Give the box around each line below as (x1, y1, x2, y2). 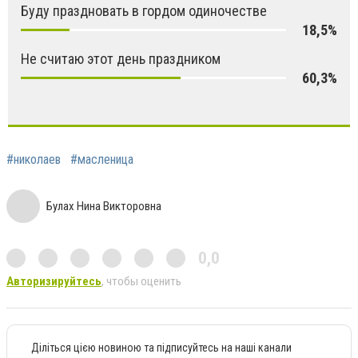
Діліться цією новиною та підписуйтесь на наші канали (31, 340, 292, 354)
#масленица (70, 151, 133, 167)
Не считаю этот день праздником (21, 50, 221, 67)
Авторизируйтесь (6, 273, 101, 288)
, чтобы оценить (101, 273, 181, 288)
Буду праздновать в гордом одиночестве (21, 2, 267, 19)
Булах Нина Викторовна (46, 198, 161, 213)
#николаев (6, 151, 61, 167)
